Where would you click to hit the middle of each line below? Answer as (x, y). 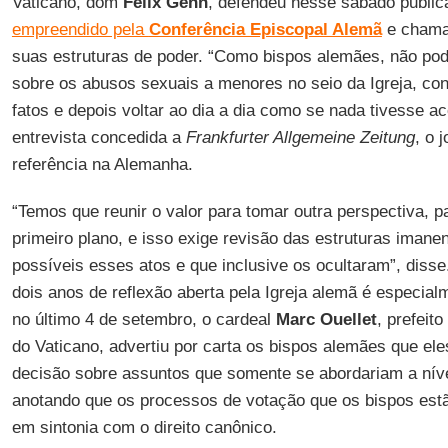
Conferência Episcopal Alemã (265, 29)
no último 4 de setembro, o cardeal (143, 319)
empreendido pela (80, 29)
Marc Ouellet (326, 319)
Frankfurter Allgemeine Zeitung (300, 137)
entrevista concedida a (98, 137)
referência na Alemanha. (102, 164)
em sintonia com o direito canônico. (144, 427)
